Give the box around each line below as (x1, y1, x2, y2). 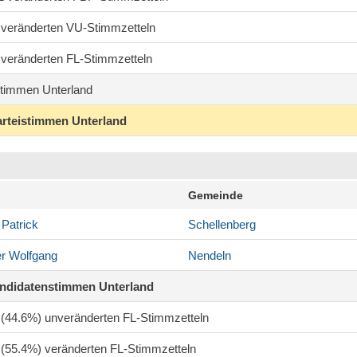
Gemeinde (188, 189, 243, 202)
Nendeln (188, 249, 231, 263)
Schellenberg (188, 218, 256, 232)
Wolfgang (6, 249, 57, 263)
